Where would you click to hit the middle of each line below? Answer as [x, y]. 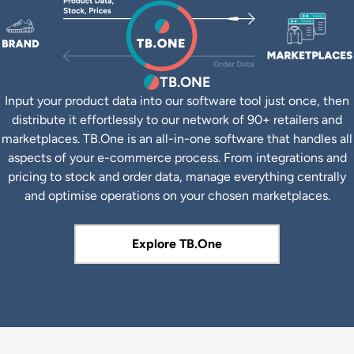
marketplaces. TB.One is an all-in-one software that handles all [177, 139]
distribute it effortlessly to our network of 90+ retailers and [177, 120]
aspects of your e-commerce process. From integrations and [177, 158]
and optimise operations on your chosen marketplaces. [177, 196]
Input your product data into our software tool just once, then [177, 101]
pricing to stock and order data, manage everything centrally [177, 177]
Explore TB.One [177, 244]
